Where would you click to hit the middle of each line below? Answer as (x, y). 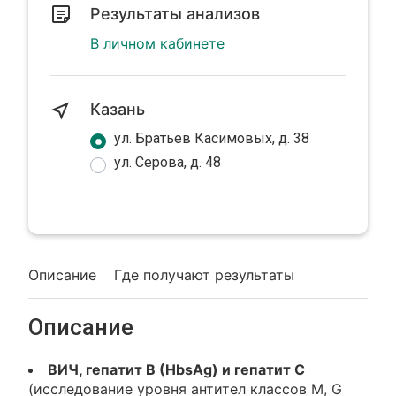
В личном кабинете (158, 43)
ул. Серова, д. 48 (168, 162)
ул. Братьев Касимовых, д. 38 (212, 138)
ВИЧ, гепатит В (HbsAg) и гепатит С (177, 369)
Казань (118, 109)
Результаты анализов (175, 14)
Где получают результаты (205, 275)
